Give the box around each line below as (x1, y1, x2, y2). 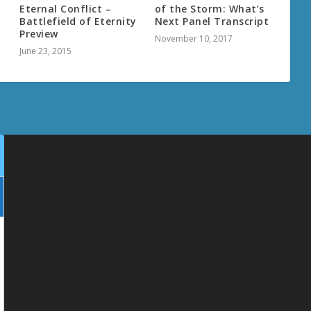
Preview (19, 27, 58, 41)
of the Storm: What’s (154, 2, 264, 16)
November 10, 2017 (154, 33, 233, 45)
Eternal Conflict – (19, 2, 112, 16)
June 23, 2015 (19, 45, 72, 58)
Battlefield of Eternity (19, 15, 137, 28)
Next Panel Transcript (154, 15, 269, 28)
